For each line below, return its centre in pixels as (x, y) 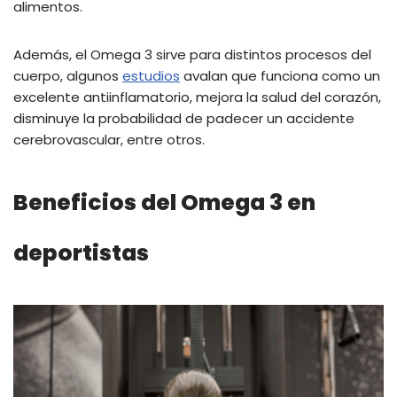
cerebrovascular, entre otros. (109, 140)
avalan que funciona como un (280, 76)
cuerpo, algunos (68, 76)
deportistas (81, 253)
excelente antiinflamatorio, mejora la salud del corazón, (197, 97)
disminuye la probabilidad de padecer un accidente (184, 119)
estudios (151, 76)
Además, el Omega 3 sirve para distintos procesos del (192, 55)
